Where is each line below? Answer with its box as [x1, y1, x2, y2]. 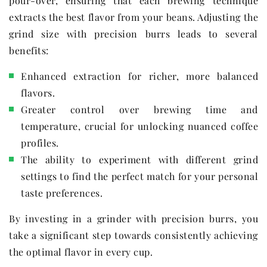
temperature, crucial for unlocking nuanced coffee [21, 120, 258, 133]
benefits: [9, 44, 49, 57]
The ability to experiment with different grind [21, 153, 258, 166]
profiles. [21, 136, 59, 150]
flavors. [21, 86, 55, 100]
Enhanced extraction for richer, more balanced [21, 70, 258, 83]
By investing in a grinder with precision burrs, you [9, 212, 258, 225]
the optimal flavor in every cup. [9, 246, 153, 259]
